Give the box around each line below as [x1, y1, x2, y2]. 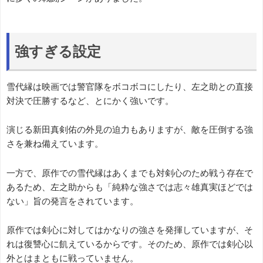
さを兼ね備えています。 [6, 139, 103, 149]
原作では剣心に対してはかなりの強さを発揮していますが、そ [6, 225, 253, 235]
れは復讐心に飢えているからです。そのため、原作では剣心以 [6, 240, 253, 249]
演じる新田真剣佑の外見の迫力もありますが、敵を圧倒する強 [6, 125, 253, 134]
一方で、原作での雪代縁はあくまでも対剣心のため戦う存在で [6, 168, 253, 177]
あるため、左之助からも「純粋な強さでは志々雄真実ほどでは [6, 182, 253, 191]
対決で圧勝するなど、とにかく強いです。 [6, 96, 174, 105]
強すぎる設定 [15, 44, 101, 59]
